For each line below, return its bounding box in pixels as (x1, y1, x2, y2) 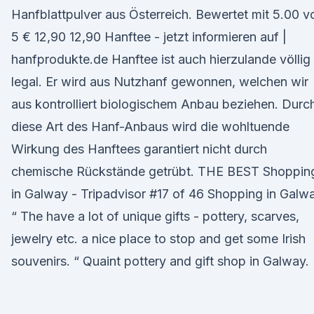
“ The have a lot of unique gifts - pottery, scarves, (11, 209, 299, 224)
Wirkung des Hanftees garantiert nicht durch (11, 142, 267, 156)
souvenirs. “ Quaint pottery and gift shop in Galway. (11, 254, 309, 268)
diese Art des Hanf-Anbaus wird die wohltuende (11, 119, 289, 134)
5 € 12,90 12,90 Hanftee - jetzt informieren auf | (11, 29, 287, 44)
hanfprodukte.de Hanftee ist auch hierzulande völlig (11, 52, 310, 67)
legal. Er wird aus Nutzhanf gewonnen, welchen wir (11, 74, 308, 89)
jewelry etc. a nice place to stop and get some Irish (11, 231, 306, 246)
